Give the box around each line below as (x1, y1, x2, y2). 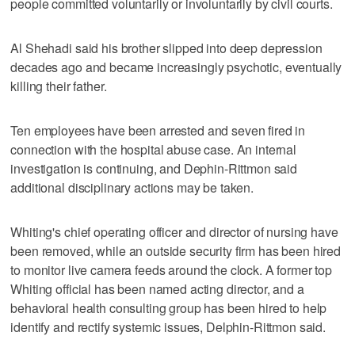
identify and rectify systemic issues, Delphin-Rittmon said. (10, 317, 326, 336)
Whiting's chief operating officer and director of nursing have (10, 222, 338, 241)
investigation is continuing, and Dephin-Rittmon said (10, 158, 298, 177)
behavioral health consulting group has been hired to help (10, 298, 327, 317)
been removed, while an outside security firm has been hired (10, 241, 342, 260)
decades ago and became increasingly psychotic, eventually (10, 57, 342, 76)
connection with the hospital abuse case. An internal (10, 139, 297, 158)
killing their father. (10, 76, 107, 95)
